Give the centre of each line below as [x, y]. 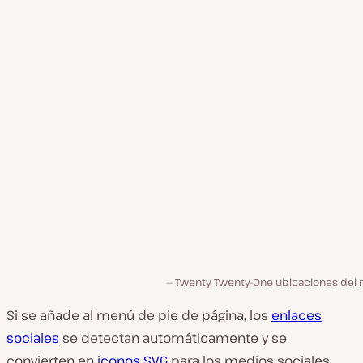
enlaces [297, 316]
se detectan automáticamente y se [173, 338]
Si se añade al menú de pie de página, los [139, 316]
